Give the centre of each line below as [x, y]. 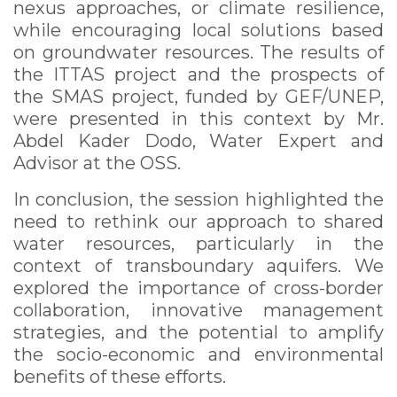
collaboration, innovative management [198, 310]
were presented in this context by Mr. [198, 118]
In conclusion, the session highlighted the [198, 199]
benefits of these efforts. [120, 376]
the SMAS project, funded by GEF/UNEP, [198, 96]
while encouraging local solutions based [198, 30]
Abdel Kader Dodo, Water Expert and [198, 140]
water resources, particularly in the [198, 243]
